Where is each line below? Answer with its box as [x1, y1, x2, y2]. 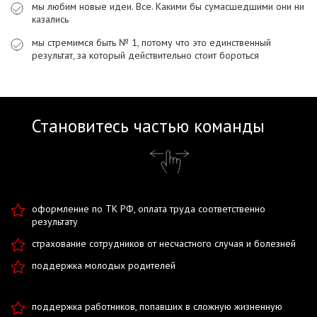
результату [32, 215, 78, 228]
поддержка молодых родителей [32, 259, 175, 272]
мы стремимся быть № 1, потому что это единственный [32, 36, 271, 49]
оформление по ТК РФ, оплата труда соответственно [32, 202, 265, 215]
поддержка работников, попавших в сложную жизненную [32, 300, 282, 313]
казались [32, 13, 69, 25]
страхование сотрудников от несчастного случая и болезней [32, 237, 296, 250]
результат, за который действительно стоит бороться [32, 49, 259, 62]
